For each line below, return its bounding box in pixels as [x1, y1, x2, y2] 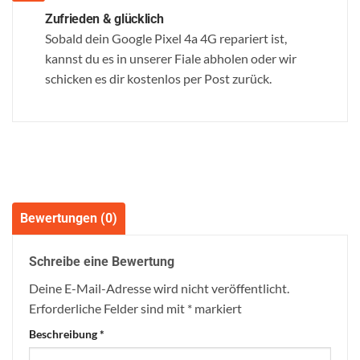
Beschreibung [29, 326, 100, 341]
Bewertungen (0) [20, 210, 117, 226]
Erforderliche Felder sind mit [29, 300, 187, 316]
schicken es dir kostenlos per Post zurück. [45, 70, 272, 86]
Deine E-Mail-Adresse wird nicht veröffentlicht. [29, 280, 289, 296]
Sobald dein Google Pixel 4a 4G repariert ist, [45, 30, 287, 46]
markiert [192, 300, 242, 316]
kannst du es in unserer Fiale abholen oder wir [45, 50, 297, 66]
